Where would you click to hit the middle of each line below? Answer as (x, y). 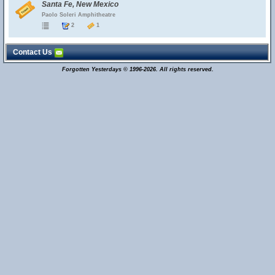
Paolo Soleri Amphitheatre (79, 15)
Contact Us (33, 52)
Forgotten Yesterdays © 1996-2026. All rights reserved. (137, 69)
